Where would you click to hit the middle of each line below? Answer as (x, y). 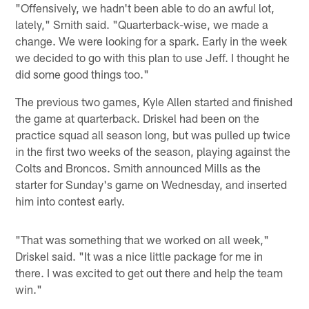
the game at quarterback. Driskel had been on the (138, 118)
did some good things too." (82, 73)
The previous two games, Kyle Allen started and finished (154, 101)
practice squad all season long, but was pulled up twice (153, 134)
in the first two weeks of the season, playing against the (153, 151)
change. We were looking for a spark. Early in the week (151, 40)
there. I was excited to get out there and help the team (149, 272)
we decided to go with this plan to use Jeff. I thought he (153, 57)
